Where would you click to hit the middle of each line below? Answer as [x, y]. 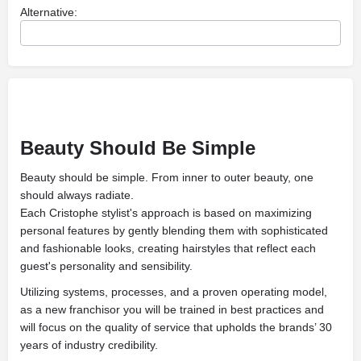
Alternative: [49, 12]
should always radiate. [77, 195]
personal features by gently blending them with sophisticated [174, 230]
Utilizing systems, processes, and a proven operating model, [174, 292]
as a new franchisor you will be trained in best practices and [172, 309]
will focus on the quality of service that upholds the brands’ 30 [176, 327]
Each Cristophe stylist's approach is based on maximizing [166, 213]
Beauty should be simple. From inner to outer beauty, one [167, 177]
